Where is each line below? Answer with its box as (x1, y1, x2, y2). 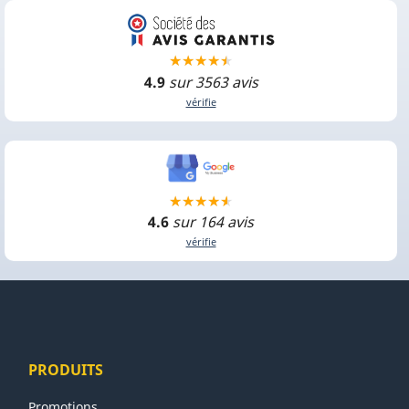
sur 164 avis (173, 211, 254, 232)
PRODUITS (28, 359, 104, 380)
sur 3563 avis (168, 71, 258, 92)
